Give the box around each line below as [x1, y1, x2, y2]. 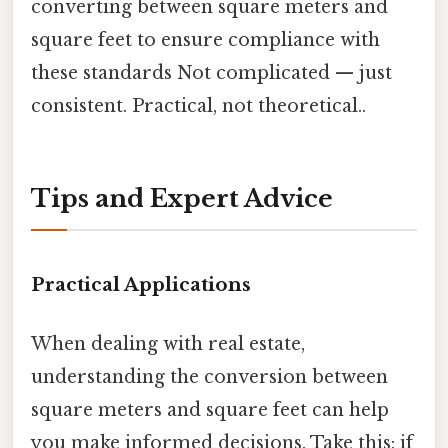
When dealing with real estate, [31, 333, 305, 356]
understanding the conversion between [31, 366, 388, 389]
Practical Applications [31, 272, 251, 296]
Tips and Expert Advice [31, 184, 333, 213]
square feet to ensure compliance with [31, 29, 380, 52]
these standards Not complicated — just [31, 62, 392, 85]
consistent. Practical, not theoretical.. [31, 95, 366, 118]
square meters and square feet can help [31, 399, 389, 422]
